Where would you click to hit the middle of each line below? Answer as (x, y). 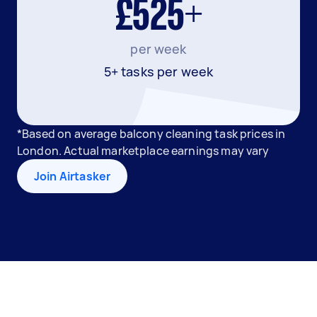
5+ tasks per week (158, 71)
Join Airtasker (73, 176)
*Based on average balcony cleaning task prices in (151, 134)
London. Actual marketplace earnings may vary (143, 151)
